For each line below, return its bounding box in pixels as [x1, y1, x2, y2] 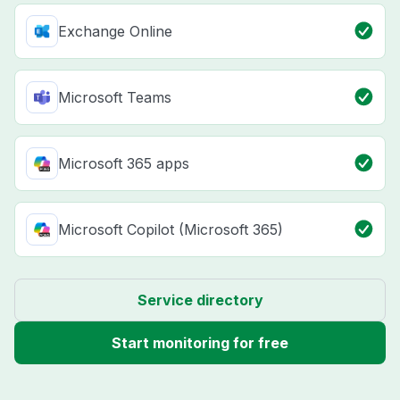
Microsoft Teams [58, 88, 171, 107]
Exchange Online [58, 22, 172, 41]
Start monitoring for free [112, 334, 288, 353]
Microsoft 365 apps [58, 154, 189, 173]
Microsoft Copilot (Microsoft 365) [58, 221, 283, 239]
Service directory [137, 291, 263, 310]
